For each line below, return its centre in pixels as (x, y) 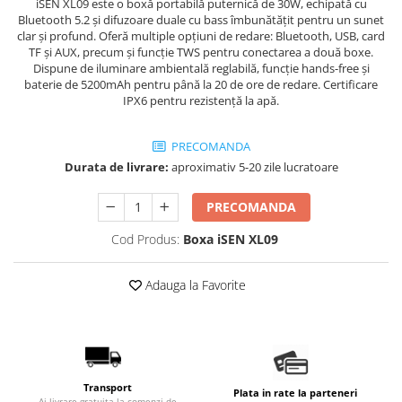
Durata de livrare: (116, 167)
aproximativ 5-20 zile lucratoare (253, 167)
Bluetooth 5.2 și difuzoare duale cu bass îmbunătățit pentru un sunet (201, 20)
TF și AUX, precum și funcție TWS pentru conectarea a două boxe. (201, 52)
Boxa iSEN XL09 (230, 240)
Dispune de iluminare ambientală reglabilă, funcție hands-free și (201, 69)
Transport (107, 388)
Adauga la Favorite (194, 285)
